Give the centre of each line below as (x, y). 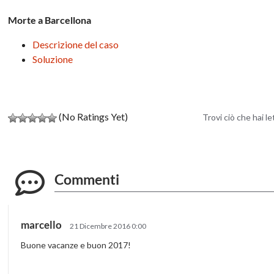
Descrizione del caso (76, 44)
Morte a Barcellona (50, 20)
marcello (43, 224)
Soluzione (53, 59)
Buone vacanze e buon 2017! (76, 245)
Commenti (87, 179)
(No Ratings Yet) (93, 116)
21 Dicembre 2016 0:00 (108, 226)
